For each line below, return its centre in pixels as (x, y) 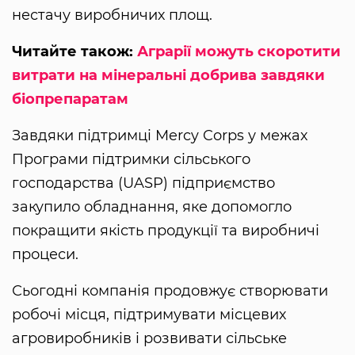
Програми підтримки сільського (131, 160)
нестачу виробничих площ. (112, 15)
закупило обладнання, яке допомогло (152, 207)
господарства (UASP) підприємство (143, 183)
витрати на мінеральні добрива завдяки (168, 76)
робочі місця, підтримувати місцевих (149, 315)
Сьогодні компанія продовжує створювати (170, 291)
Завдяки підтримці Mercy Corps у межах (160, 136)
